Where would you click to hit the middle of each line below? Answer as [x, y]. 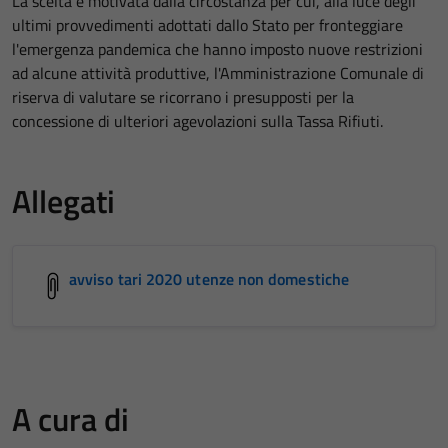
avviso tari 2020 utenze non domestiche [209, 279]
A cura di [70, 419]
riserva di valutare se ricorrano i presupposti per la [183, 97]
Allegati [63, 201]
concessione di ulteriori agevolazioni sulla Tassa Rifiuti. [197, 121]
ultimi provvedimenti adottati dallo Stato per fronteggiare [207, 25]
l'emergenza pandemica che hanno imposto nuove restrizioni [217, 49]
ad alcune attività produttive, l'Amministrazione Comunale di [218, 73]
